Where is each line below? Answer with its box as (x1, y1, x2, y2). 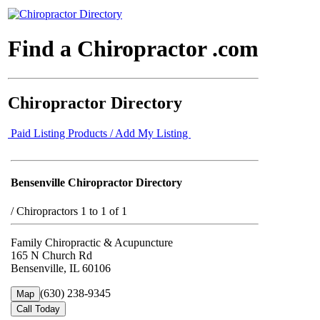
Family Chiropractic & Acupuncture (11, 236, 173, 249)
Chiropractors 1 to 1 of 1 (16, 204, 127, 217)
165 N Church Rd (11, 249, 92, 261)
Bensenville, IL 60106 (11, 261, 111, 274)
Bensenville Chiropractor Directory (11, 176, 182, 189)
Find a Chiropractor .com (8, 36, 259, 62)
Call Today (16, 303, 60, 314)
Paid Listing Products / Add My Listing (8, 126, 191, 139)
